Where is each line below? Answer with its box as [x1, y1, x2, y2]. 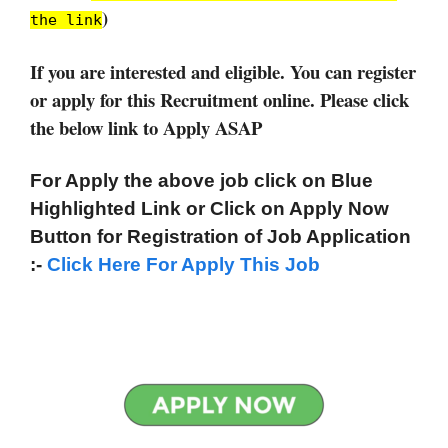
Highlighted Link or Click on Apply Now [30, 198, 389, 220]
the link [30, 11, 102, 30]
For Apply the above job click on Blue [30, 170, 373, 192]
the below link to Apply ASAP [30, 113, 262, 141]
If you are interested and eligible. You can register [30, 57, 416, 85]
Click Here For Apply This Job [47, 254, 325, 276]
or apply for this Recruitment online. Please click [30, 85, 409, 113]
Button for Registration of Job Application [30, 226, 411, 248]
